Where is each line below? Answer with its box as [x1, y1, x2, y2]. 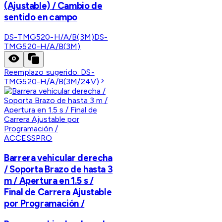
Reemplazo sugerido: [4, 67, 81, 77]
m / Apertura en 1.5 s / [4, 174, 94, 186]
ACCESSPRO [4, 133, 53, 143]
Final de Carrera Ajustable [4, 186, 112, 198]
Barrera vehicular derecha [4, 152, 112, 164]
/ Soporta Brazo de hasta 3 [4, 163, 113, 175]
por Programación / [4, 197, 85, 209]
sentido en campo [4, 11, 78, 23]
